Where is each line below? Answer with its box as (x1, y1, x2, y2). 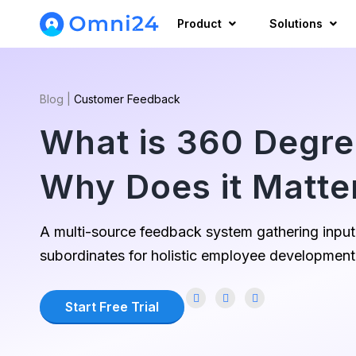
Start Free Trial (65, 299, 159, 315)
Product (177, 17, 222, 30)
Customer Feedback (74, 92, 180, 106)
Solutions (269, 17, 323, 30)
